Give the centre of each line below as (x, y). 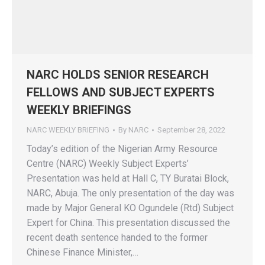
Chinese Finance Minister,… (83, 253)
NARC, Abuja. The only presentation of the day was (130, 193)
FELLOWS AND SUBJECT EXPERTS (121, 93)
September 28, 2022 (191, 130)
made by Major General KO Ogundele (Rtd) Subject (130, 208)
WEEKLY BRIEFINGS (79, 110)
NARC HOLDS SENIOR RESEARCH (118, 75)
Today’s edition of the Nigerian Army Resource (122, 149)
